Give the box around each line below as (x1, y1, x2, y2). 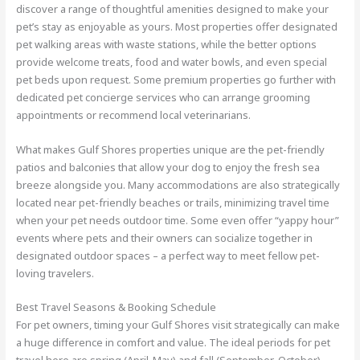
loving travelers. (16, 265, 95, 280)
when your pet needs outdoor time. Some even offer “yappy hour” (16, 212, 340, 227)
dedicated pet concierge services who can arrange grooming (16, 89, 311, 104)
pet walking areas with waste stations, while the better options (16, 36, 317, 51)
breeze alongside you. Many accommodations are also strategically (16, 177, 341, 192)
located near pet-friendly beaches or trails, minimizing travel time (16, 194, 330, 210)
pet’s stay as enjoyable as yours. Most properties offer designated (16, 18, 338, 34)
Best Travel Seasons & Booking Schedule (16, 300, 217, 315)
